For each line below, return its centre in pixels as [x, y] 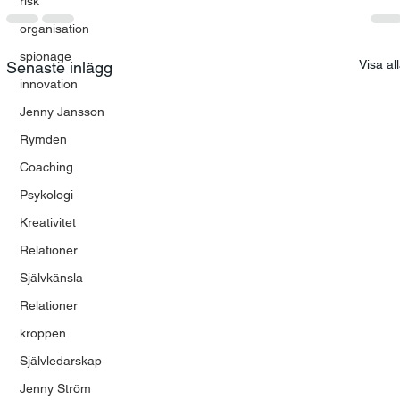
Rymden [43, 139]
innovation [48, 84]
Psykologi [46, 195]
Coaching [46, 167]
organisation [54, 29]
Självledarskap [60, 361]
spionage [45, 56]
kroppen [42, 333]
